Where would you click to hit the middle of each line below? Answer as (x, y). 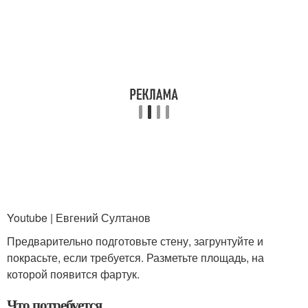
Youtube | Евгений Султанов (79, 217)
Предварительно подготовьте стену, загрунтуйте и (135, 241)
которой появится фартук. (73, 274)
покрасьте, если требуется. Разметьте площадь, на (135, 257)
